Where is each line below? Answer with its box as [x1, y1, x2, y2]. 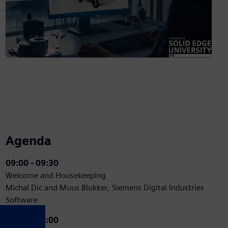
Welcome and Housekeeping [5, 170, 106, 181]
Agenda [5, 133, 51, 149]
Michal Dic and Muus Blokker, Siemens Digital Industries [5, 183, 204, 193]
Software [5, 195, 38, 205]
